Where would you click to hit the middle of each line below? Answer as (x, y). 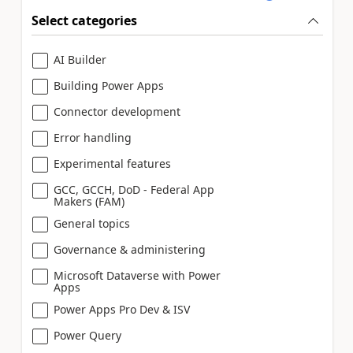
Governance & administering (130, 249)
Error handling (93, 137)
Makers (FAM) (89, 201)
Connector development (117, 111)
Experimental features (112, 163)
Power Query (87, 335)
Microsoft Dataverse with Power (137, 275)
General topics (92, 223)
